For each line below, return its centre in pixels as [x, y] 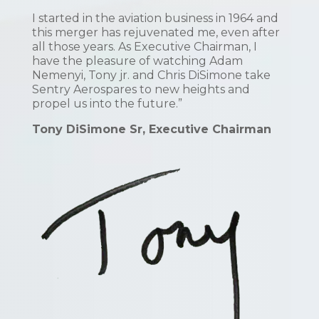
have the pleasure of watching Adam [137, 61]
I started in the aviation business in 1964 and [155, 18]
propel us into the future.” [107, 103]
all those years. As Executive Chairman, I [144, 46]
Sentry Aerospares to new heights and [141, 89]
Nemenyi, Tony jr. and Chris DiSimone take [151, 75]
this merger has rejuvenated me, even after [156, 32]
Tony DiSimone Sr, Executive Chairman [151, 129]
